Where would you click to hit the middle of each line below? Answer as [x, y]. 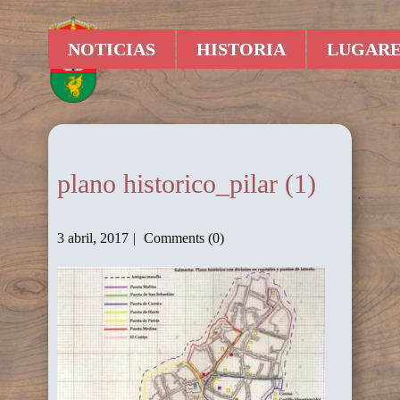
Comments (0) [182, 237]
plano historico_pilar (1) [187, 183]
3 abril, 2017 [93, 237]
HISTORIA [241, 50]
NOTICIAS [112, 50]
